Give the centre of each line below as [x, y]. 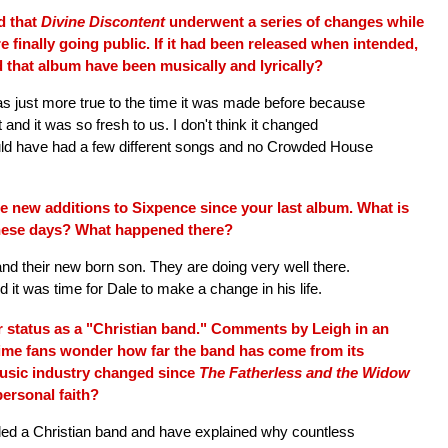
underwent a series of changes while [294, 22]
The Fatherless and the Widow [304, 372]
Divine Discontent [103, 22]
